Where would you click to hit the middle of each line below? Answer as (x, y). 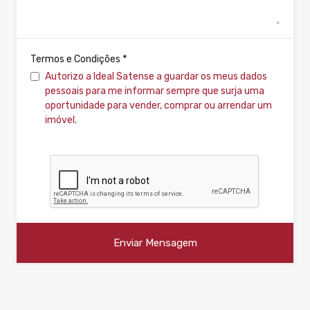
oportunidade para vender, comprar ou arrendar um (158, 105)
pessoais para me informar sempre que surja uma (155, 91)
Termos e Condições (76, 59)
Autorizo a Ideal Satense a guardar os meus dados (156, 76)
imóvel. (61, 120)
